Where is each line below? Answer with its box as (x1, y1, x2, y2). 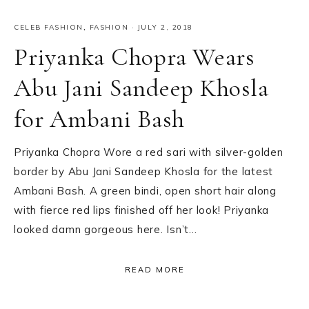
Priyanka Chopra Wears (14, 41, 255, 72)
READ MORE (124, 264, 185, 275)
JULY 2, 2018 (137, 22, 193, 32)
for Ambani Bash (14, 103, 185, 134)
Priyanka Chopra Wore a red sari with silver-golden (14, 145, 283, 159)
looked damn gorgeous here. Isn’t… (14, 222, 197, 236)
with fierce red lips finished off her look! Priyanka (14, 203, 269, 217)
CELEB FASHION (14, 22, 83, 32)
